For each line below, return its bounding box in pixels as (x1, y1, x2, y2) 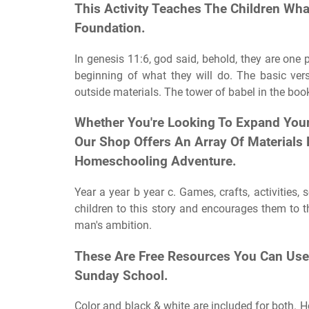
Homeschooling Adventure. (74, 154, 237, 170)
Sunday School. (74, 268, 168, 283)
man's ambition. (74, 219, 152, 232)
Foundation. (74, 20, 146, 36)
